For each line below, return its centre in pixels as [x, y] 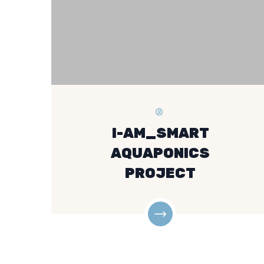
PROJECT [160, 173]
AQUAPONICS [160, 153]
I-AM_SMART [160, 133]
